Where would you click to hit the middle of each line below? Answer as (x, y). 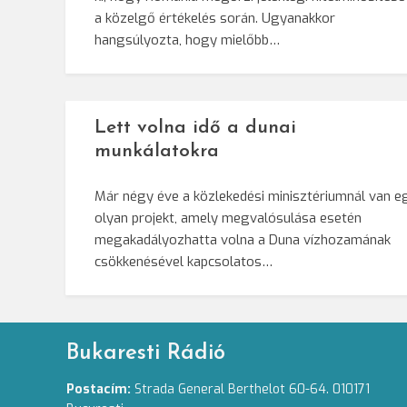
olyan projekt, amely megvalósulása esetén (228, 218)
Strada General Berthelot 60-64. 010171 (251, 390)
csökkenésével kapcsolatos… (184, 262)
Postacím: (99, 390)
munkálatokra (157, 152)
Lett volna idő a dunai (195, 128)
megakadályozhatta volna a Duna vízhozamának (243, 240)
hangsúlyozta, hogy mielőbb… (187, 40)
